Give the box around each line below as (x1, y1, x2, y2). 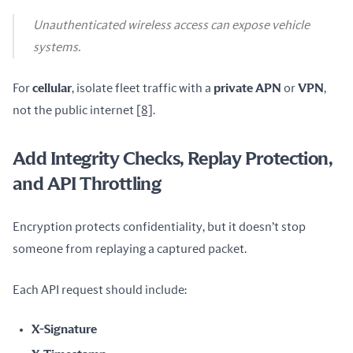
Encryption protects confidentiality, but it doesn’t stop (13, 221, 306, 233)
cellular (32, 82, 72, 95)
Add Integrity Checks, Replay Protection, (13, 150, 333, 169)
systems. (33, 41, 80, 54)
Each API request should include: (13, 284, 187, 296)
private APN (214, 82, 281, 95)
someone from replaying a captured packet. (13, 243, 247, 255)
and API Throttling (13, 175, 162, 194)
